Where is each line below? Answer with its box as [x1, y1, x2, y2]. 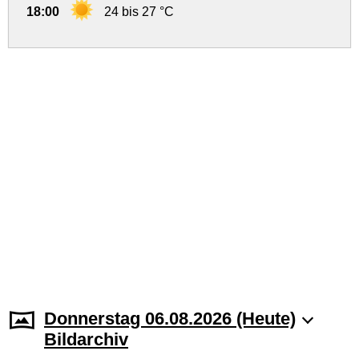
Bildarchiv [44, 329, 128, 349]
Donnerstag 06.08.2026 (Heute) [44, 309, 296, 329]
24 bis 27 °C [104, 5, 174, 18]
